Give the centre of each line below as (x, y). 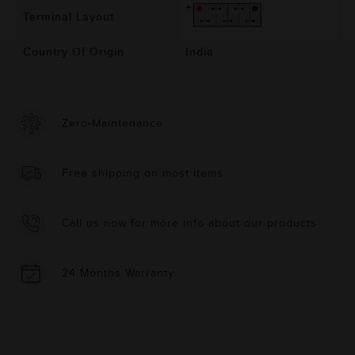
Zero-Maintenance (113, 123)
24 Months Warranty (118, 273)
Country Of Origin (74, 52)
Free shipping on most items (143, 173)
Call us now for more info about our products (189, 223)
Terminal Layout (69, 17)
